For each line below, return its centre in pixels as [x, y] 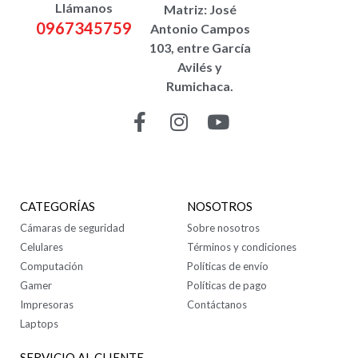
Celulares [42, 247]
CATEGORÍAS [58, 207]
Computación [52, 267]
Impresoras [47, 305]
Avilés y [200, 67]
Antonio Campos [200, 29]
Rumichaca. [200, 86]
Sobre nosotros [223, 228]
